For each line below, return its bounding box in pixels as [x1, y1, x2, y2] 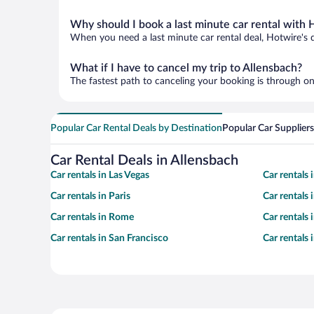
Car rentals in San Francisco [50, 233, 168, 243]
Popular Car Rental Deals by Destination [50, 123, 222, 133]
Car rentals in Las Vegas [50, 170, 149, 180]
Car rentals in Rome [50, 212, 134, 222]
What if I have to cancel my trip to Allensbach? [70, 62, 302, 74]
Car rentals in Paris [50, 191, 130, 201]
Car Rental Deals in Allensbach [50, 153, 238, 168]
